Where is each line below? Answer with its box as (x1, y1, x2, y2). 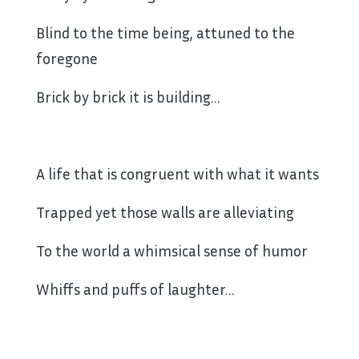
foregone (36, 48, 98, 67)
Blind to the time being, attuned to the (36, 22, 295, 42)
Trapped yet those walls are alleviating (36, 202, 294, 221)
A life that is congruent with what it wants (36, 163, 319, 183)
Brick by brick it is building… (36, 87, 220, 106)
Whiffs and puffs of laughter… (36, 279, 235, 298)
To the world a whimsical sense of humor (36, 240, 308, 260)
